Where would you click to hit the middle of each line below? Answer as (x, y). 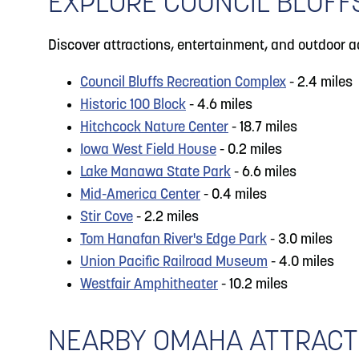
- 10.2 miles (253, 285)
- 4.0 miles (301, 262)
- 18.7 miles (263, 128)
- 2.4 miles (319, 83)
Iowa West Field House (148, 150)
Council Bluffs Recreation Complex (183, 83)
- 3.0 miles (300, 240)
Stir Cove (107, 218)
